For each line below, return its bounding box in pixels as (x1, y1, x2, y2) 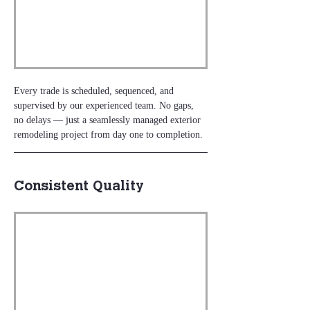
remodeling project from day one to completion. (14, 129, 203, 140)
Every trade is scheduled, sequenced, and (14, 86, 176, 97)
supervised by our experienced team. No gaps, (14, 100, 197, 111)
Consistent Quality (14, 180, 144, 194)
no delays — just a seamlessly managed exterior (14, 115, 203, 126)
